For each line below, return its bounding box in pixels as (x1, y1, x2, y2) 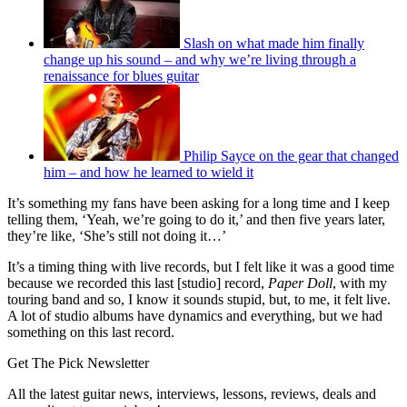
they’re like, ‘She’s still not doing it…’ (7, 227, 226, 243)
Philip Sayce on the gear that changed (184, 147, 399, 164)
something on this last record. (7, 323, 174, 340)
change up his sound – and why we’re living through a (44, 51, 356, 67)
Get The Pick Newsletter (7, 354, 149, 371)
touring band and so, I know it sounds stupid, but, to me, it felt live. (7, 291, 391, 307)
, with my (333, 274, 387, 291)
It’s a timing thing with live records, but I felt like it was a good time (7, 258, 394, 274)
